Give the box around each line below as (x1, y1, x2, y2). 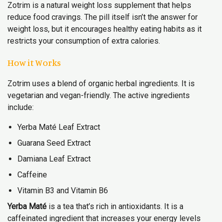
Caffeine (17, 170, 47, 179)
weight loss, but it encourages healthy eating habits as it (7, 24, 202, 34)
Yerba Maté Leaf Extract (17, 122, 100, 132)
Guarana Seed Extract (17, 138, 91, 148)
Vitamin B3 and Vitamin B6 (17, 186, 108, 195)
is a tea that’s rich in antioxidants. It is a (47, 202, 183, 211)
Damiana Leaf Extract (17, 154, 91, 164)
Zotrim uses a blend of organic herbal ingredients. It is (7, 79, 195, 88)
